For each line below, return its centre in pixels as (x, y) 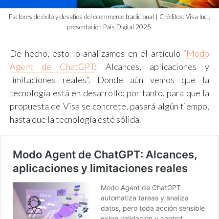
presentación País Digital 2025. (109, 27)
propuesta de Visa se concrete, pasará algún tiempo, (109, 106)
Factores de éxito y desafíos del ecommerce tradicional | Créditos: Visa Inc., (109, 16)
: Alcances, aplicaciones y (152, 66)
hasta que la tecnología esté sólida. (76, 119)
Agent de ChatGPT (53, 66)
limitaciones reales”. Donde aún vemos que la (109, 79)
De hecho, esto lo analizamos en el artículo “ (98, 53)
